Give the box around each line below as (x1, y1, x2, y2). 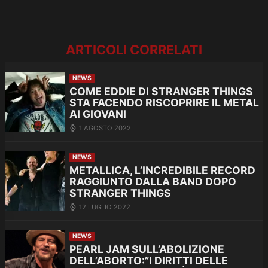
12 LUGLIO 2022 (79, 202, 130, 211)
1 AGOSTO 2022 (79, 123, 131, 132)
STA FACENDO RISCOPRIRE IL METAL (69, 96, 259, 109)
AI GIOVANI (69, 108, 126, 121)
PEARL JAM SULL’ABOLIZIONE (69, 243, 224, 256)
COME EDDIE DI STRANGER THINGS (69, 85, 253, 98)
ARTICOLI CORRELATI (66, 42, 202, 57)
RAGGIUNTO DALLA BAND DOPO (69, 175, 236, 188)
